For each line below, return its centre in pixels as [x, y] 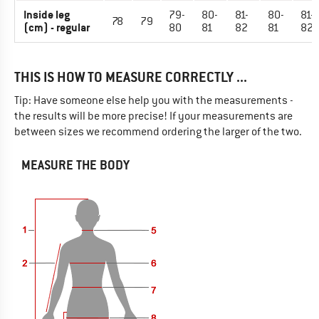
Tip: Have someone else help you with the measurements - [154, 100]
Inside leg [47, 15]
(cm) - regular [57, 27]
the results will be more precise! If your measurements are [153, 116]
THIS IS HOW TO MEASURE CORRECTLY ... [131, 77]
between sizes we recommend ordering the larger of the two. [158, 132]
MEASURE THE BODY [75, 165]
